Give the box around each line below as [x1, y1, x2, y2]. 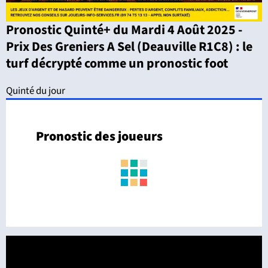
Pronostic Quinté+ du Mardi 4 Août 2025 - [6, 20, 242, 40]
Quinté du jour [6, 84, 65, 99]
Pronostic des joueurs [36, 127, 163, 147]
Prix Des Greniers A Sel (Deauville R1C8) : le [6, 37, 252, 57]
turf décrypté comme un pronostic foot [6, 54, 228, 74]
